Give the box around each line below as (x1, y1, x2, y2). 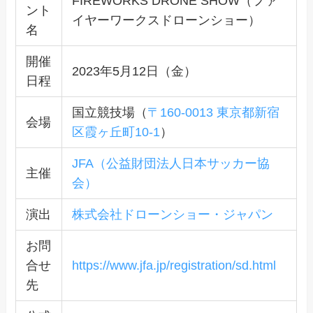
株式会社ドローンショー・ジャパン (71, 207, 273, 221)
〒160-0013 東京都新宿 (147, 105, 279, 119)
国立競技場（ (71, 105, 147, 119)
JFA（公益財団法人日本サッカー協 (71, 156, 270, 170)
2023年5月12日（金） (71, 64, 196, 78)
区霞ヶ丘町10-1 (71, 124, 160, 139)
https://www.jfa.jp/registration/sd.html (71, 258, 276, 272)
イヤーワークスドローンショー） (71, 13, 261, 27)
